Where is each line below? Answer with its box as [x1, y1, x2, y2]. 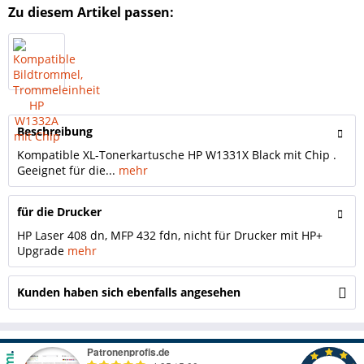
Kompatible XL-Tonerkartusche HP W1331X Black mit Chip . [17, 147, 336, 162]
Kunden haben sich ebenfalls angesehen [17, 284, 240, 300]
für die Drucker [17, 204, 102, 219]
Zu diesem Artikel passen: [8, 3, 174, 21]
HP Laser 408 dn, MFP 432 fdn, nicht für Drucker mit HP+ [17, 227, 323, 243]
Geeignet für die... [17, 162, 115, 178]
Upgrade [17, 243, 67, 258]
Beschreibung [17, 123, 93, 139]
